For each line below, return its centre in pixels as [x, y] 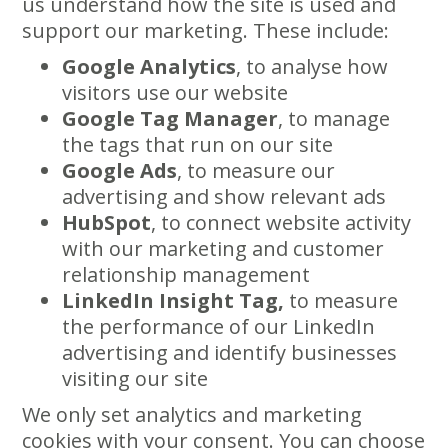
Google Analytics [149, 66]
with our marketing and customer [223, 248]
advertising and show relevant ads [224, 196]
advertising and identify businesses [230, 352]
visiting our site [135, 378]
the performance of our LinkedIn [219, 326]
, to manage [334, 118]
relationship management [186, 274]
